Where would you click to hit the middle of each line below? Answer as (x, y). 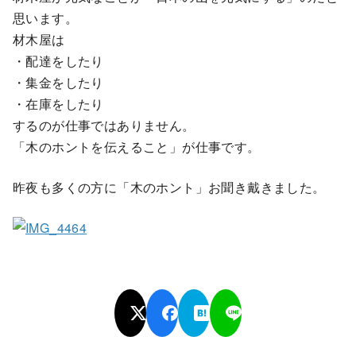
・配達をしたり (58, 61)
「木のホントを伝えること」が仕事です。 (137, 147)
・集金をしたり (58, 83)
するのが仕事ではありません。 (104, 126)
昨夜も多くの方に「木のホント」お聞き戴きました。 (169, 188)
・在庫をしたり (58, 104)
